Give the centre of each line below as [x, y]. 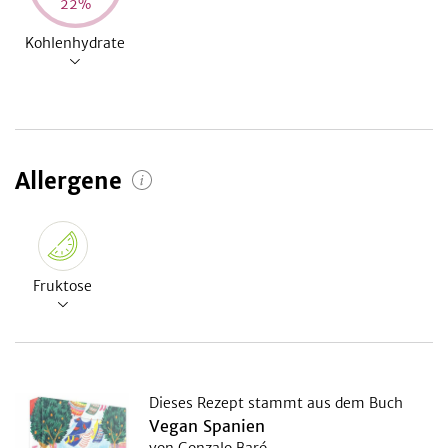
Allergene [68, 180]
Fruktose [62, 285]
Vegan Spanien [207, 425]
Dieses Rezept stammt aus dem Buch [276, 402]
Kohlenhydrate [75, 42]
